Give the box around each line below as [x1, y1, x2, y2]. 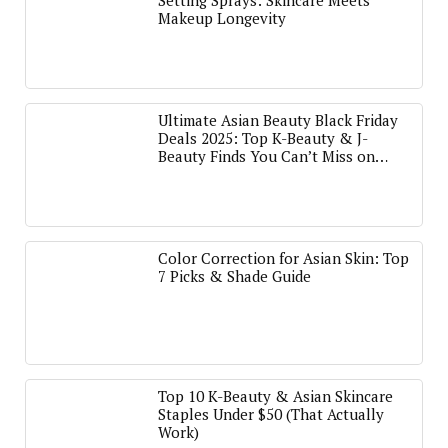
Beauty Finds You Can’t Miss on [158, 146, 375, 166]
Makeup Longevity [158, 8, 286, 28]
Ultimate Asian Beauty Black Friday [158, 110, 398, 130]
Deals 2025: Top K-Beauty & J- [158, 128, 368, 148]
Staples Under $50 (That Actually [158, 404, 384, 424]
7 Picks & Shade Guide [158, 266, 311, 286]
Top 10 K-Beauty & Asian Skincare [158, 386, 393, 406]
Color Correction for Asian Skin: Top [158, 248, 409, 268]
